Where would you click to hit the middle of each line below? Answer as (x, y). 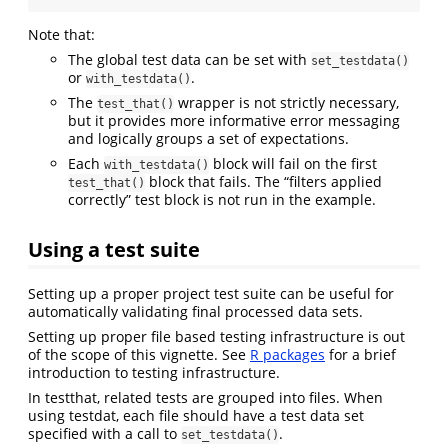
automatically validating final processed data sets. (195, 312)
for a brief (360, 355)
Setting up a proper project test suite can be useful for (211, 294)
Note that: (61, 34)
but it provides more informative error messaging (234, 120)
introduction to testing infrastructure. (154, 373)
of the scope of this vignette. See (139, 355)
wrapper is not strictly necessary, (286, 102)
